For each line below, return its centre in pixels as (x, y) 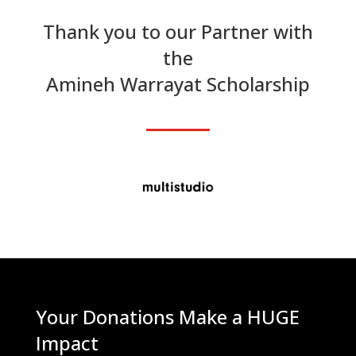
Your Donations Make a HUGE (167, 316)
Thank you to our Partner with (178, 31)
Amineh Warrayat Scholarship (178, 83)
